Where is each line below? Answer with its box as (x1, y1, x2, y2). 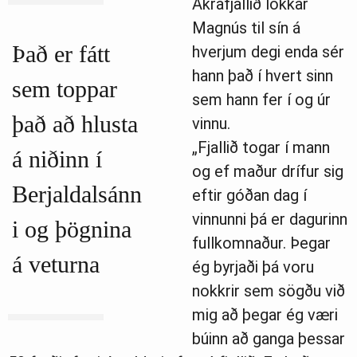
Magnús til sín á (192, 18, 301, 38)
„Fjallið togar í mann (192, 138, 331, 158)
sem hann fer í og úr (192, 90, 331, 110)
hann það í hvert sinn (192, 66, 334, 86)
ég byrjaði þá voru (192, 257, 315, 277)
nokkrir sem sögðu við (192, 281, 346, 301)
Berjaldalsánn (12, 181, 142, 208)
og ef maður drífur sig (192, 162, 344, 182)
